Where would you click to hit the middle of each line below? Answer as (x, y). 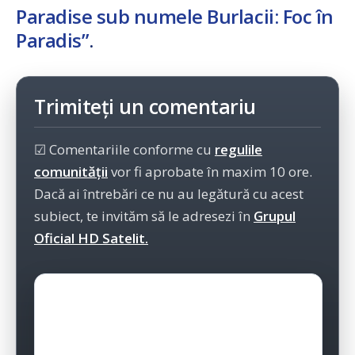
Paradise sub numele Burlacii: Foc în (175, 16)
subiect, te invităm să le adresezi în (144, 216)
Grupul (275, 216)
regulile (239, 149)
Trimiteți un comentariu (145, 106)
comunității (71, 172)
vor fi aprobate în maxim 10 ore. (210, 172)
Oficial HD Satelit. (91, 238)
